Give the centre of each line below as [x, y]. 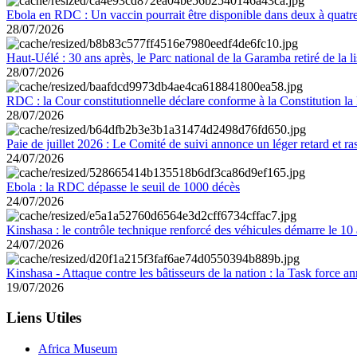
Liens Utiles [44, 318]
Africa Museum [78, 348]
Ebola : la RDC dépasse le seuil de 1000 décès [123, 186]
